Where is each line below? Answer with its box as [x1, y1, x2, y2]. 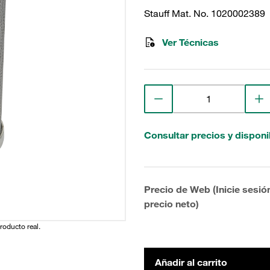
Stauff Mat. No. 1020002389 [144, 7, 265, 19]
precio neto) [144, 198, 199, 210]
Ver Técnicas [162, 36, 219, 48]
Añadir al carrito [155, 256, 227, 268]
